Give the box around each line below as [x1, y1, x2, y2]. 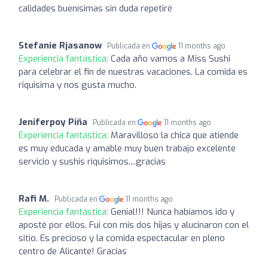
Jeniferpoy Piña [19, 115, 87, 128]
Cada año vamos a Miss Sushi [111, 52, 230, 65]
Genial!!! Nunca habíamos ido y [111, 205, 234, 218]
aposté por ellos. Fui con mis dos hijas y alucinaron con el [19, 218, 249, 231]
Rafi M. [19, 192, 49, 205]
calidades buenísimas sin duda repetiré [19, 2, 172, 14]
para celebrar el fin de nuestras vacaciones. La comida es [19, 65, 248, 78]
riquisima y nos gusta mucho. [19, 78, 136, 91]
